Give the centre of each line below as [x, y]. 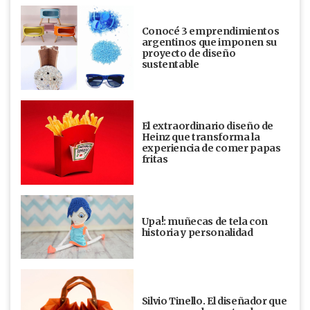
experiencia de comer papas [211, 148]
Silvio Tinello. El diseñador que [214, 301]
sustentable [170, 65]
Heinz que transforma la [201, 137]
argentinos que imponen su [209, 43]
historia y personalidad [197, 233]
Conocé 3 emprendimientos [210, 31]
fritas [156, 159]
